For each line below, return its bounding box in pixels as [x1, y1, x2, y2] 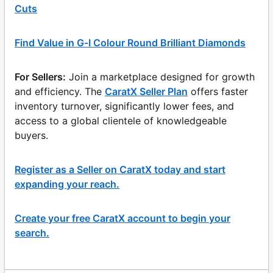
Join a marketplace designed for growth [69, 70, 255, 83]
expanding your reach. [15, 177, 119, 190]
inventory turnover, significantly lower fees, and [15, 99, 234, 112]
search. [15, 226, 49, 239]
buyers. [15, 129, 48, 141]
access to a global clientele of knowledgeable [15, 114, 227, 127]
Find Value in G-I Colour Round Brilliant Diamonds [15, 36, 246, 49]
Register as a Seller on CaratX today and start [15, 163, 225, 175]
